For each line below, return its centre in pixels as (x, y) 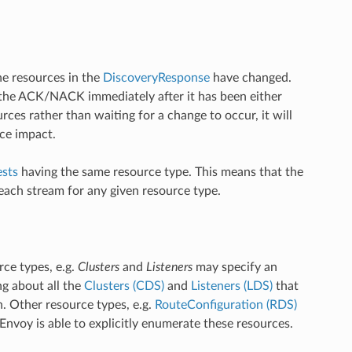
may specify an (235, 267)
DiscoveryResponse (156, 78)
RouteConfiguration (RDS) (225, 304)
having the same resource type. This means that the (160, 172)
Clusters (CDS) (124, 286)
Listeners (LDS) (231, 286)
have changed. (250, 78)
